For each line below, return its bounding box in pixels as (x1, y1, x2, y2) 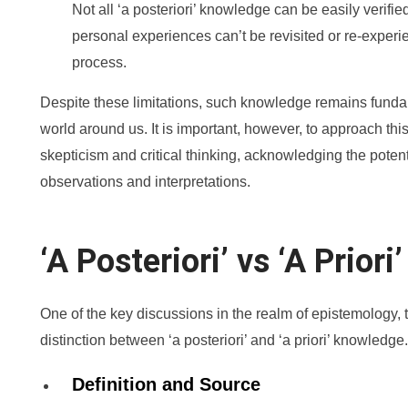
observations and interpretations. (40, 174, 250, 189)
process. (72, 55, 127, 70)
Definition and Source (72, 374, 260, 394)
